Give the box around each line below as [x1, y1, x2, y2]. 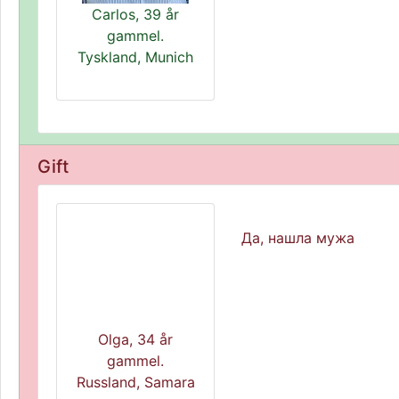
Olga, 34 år [98, 330, 173, 348]
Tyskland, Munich [77, 48, 193, 66]
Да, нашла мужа [241, 229, 354, 247]
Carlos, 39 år [92, 5, 179, 23]
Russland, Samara [76, 373, 195, 391]
